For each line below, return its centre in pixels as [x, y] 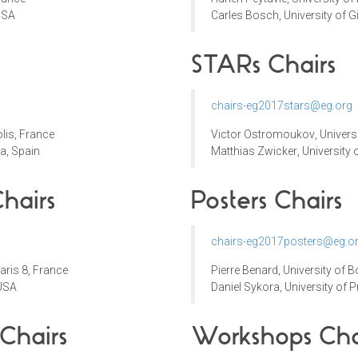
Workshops [252, 336]
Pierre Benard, [247, 270]
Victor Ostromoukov [263, 135]
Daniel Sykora [245, 287]
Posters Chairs [267, 201]
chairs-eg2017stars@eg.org [282, 106]
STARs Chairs [264, 65]
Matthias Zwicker [254, 151]
